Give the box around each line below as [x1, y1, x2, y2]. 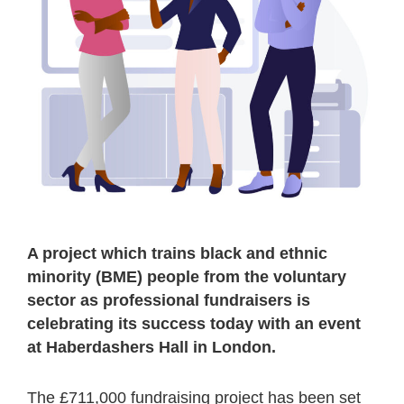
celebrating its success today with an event [27, 314, 361, 333]
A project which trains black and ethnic [27, 243, 327, 262]
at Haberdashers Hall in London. [27, 337, 276, 356]
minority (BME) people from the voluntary [27, 267, 346, 286]
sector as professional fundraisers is [27, 290, 310, 309]
